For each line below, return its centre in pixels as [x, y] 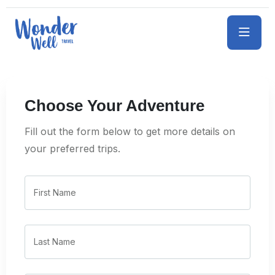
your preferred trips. [72, 148]
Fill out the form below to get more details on [130, 131]
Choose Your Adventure [114, 105]
